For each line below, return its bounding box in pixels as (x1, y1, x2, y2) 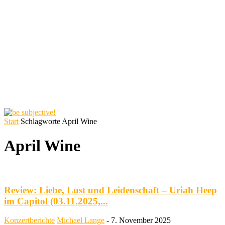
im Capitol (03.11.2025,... (4, 195, 108, 206)
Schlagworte (21, 117, 60, 126)
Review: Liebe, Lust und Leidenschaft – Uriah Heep (4, 184, 217, 195)
